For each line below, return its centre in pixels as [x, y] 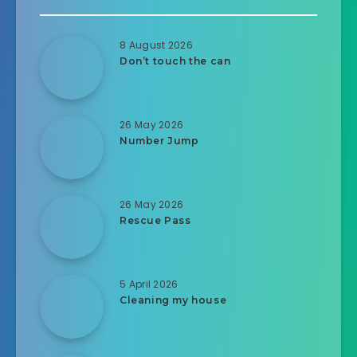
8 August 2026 [156, 45]
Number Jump [159, 140]
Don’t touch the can [175, 61]
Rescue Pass [155, 220]
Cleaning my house [173, 300]
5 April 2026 [149, 284]
